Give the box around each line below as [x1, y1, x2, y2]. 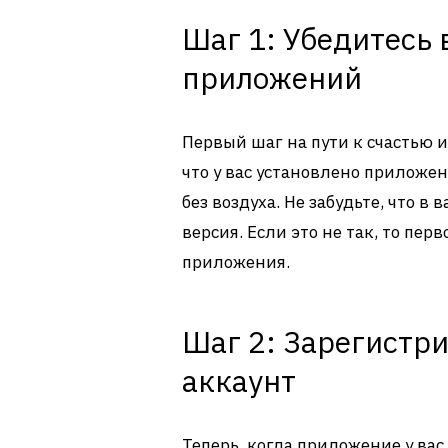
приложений [182, 58, 362, 97]
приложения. [182, 251, 290, 273]
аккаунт [182, 361, 296, 400]
